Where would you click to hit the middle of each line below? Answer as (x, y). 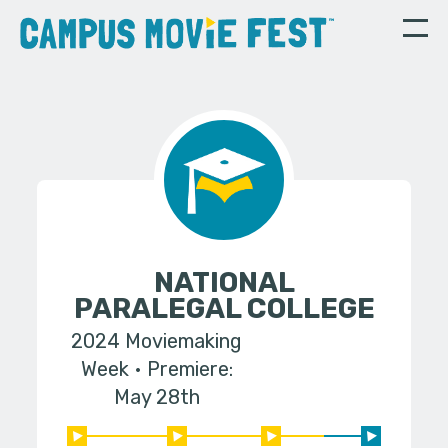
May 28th (156, 397)
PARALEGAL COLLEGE (224, 308)
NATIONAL (224, 282)
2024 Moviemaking (157, 341)
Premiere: (189, 369)
